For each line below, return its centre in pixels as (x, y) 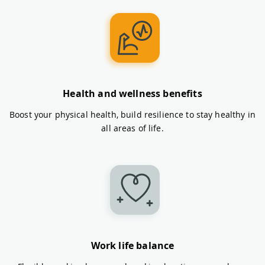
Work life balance (132, 245)
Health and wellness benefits (132, 93)
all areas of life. (132, 128)
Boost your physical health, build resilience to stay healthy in (132, 114)
